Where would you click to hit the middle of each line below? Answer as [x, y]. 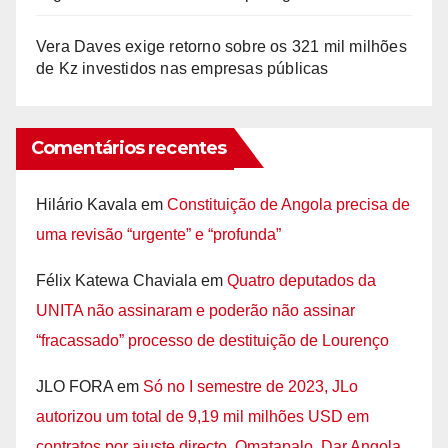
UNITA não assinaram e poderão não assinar [195, 310]
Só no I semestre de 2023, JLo [250, 386]
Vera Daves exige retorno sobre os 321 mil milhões [221, 46]
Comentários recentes [128, 147]
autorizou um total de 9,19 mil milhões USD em [202, 416]
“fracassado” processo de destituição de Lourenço [212, 340]
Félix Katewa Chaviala [116, 280]
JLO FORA [74, 386]
